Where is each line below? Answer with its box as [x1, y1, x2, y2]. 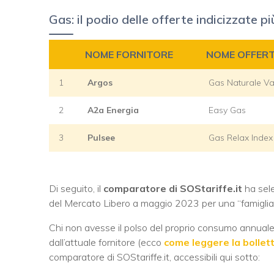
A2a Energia [87, 104, 139, 116]
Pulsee [87, 131, 115, 143]
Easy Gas [209, 104, 246, 116]
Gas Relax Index [209, 131, 273, 143]
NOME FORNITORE [85, 48, 173, 61]
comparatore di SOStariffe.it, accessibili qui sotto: [49, 250, 260, 263]
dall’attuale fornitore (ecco [49, 235, 164, 248]
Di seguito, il [49, 182, 103, 194]
